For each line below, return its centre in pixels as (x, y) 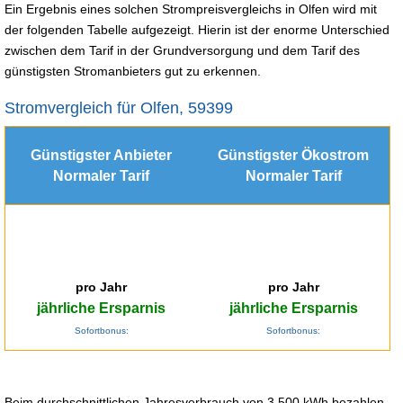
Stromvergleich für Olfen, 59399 (119, 107)
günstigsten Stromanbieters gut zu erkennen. (133, 71)
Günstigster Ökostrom (293, 155)
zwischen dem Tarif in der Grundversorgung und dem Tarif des (182, 50)
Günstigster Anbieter (101, 155)
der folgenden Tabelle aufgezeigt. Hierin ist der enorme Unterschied (197, 29)
